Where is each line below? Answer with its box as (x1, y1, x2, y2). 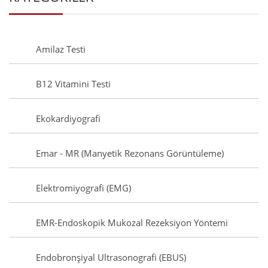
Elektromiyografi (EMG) (36, 182, 131, 194)
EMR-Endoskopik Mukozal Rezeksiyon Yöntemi (36, 217, 228, 229)
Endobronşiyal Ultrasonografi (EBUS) (36, 251, 186, 264)
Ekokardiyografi (36, 112, 100, 125)
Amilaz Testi (36, 43, 86, 56)
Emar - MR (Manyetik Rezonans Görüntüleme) (36, 147, 224, 160)
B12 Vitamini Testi (36, 78, 111, 90)
